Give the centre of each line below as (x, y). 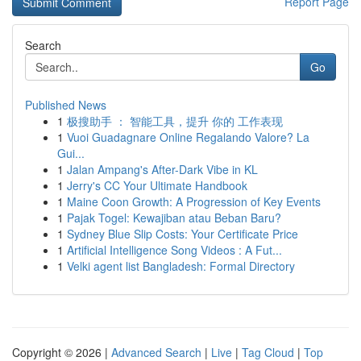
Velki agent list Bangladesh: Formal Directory (181, 266)
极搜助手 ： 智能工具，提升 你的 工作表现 (175, 121)
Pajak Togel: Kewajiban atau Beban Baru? (174, 218)
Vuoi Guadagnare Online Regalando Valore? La (188, 137)
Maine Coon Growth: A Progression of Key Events (194, 201)
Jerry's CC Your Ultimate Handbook (157, 185)
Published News (66, 105)
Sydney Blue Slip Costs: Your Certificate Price (183, 234)
